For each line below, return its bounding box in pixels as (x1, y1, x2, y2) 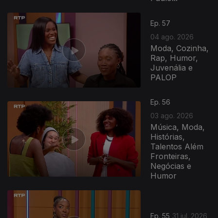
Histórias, (150, 132, 185, 142)
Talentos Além (150, 142, 204, 151)
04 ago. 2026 (150, 32, 194, 41)
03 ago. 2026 (150, 111, 194, 120)
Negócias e (150, 161, 192, 171)
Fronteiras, (150, 151, 191, 161)
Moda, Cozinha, (150, 43, 209, 53)
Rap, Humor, (150, 53, 199, 63)
